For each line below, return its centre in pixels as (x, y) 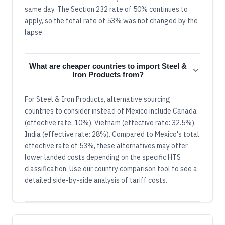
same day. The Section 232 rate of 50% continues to (106, 9)
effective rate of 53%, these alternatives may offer (106, 145)
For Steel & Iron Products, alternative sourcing (97, 99)
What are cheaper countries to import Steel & (108, 66)
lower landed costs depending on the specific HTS (103, 157)
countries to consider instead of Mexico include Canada (111, 111)
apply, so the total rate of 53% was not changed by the (111, 20)
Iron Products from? (108, 74)
